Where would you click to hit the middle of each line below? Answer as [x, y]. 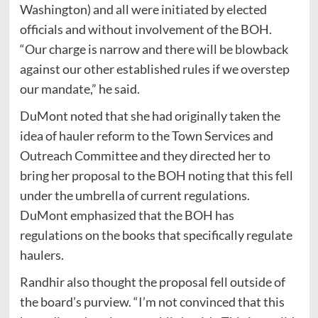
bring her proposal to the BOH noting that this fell [156, 175]
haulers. [43, 254]
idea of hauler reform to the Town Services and [146, 135]
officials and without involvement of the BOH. [147, 29]
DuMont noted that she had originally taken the [150, 115]
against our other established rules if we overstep [154, 68]
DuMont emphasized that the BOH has [127, 215]
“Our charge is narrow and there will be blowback [154, 49]
